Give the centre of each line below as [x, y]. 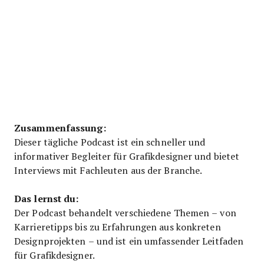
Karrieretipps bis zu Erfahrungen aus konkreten [118, 226]
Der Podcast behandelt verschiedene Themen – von [125, 212]
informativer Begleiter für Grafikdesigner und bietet [127, 156]
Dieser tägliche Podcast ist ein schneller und [110, 141]
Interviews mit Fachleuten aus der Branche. [108, 170]
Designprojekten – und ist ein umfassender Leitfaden [129, 240]
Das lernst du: [47, 198]
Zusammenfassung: [60, 127]
